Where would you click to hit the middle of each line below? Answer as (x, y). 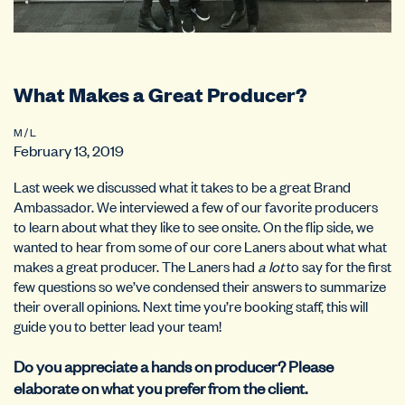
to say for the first (338, 265)
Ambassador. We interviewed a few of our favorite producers (196, 206)
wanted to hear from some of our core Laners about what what (200, 245)
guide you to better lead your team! (118, 325)
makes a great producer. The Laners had (136, 265)
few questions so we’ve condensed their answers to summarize (200, 285)
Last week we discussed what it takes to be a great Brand (182, 186)
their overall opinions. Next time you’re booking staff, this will (191, 305)
